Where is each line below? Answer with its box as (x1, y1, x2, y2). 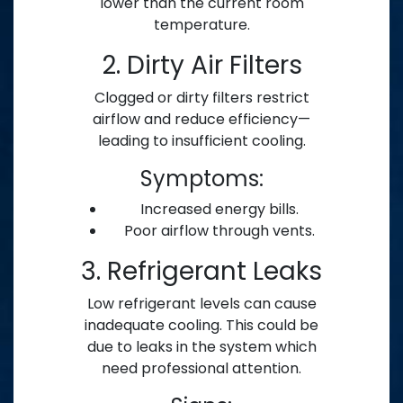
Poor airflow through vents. (124, 220, 315, 242)
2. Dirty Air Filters (101, 48, 302, 84)
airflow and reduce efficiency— (93, 109, 310, 130)
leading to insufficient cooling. (97, 130, 306, 152)
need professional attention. (102, 358, 301, 380)
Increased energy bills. (140, 199, 299, 220)
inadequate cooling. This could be (85, 315, 318, 336)
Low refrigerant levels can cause (86, 293, 317, 315)
